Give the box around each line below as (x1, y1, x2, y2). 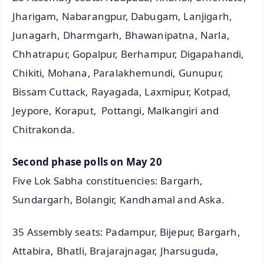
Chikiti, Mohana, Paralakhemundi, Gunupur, (12, 66, 223, 80)
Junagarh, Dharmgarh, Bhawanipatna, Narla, (12, 28, 230, 42)
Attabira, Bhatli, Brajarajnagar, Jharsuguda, (12, 243, 219, 258)
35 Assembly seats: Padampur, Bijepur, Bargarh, (12, 225, 240, 239)
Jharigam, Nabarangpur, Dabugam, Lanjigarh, (12, 9, 233, 24)
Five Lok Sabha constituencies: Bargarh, (12, 173, 203, 187)
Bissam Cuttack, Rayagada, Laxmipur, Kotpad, (12, 85, 232, 99)
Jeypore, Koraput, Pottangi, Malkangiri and (12, 104, 219, 118)
